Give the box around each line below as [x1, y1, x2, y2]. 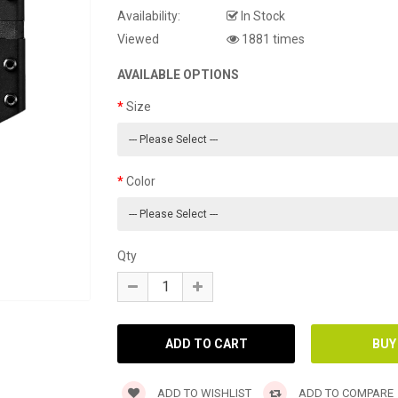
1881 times [239, 32, 306, 46]
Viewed [117, 32, 160, 46]
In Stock [238, 9, 286, 23]
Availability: [117, 9, 181, 23]
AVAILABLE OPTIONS [117, 68, 240, 82]
